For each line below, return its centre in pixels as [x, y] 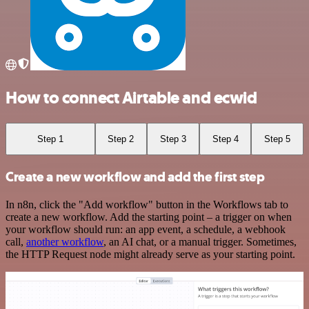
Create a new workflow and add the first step [135, 177]
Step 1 [50, 139]
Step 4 [225, 139]
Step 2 [121, 139]
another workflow [65, 241]
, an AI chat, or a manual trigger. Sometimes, [200, 241]
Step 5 [278, 139]
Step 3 [173, 139]
